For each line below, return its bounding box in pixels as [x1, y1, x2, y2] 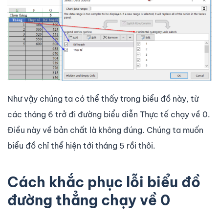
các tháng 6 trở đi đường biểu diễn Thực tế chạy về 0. [7, 109, 210, 119]
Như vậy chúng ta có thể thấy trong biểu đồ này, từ [7, 93, 198, 104]
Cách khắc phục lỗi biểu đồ [7, 173, 200, 191]
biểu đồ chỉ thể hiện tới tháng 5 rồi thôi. [7, 140, 155, 151]
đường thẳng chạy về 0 [7, 191, 170, 209]
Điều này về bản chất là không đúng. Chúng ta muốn [7, 125, 203, 135]
